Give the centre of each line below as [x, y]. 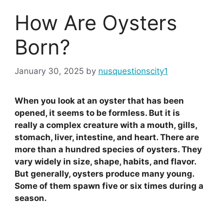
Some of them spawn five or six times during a [109, 186]
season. [31, 198]
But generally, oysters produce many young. [104, 173]
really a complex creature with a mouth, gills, [106, 125]
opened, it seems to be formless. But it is [97, 113]
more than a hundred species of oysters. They [108, 149]
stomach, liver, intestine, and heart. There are [107, 137]
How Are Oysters [96, 23]
